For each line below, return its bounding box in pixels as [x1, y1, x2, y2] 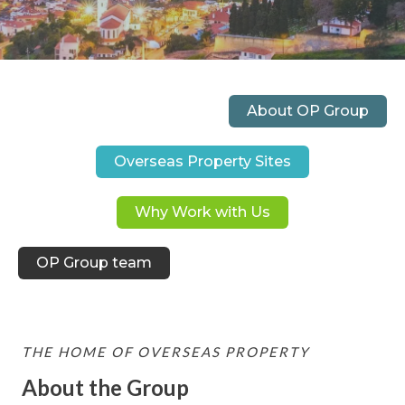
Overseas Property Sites [114, 153, 291, 170]
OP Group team [36, 254, 152, 271]
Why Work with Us [135, 203, 270, 221]
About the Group [22, 374, 189, 400]
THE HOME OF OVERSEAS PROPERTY [22, 344, 309, 360]
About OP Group [247, 102, 369, 119]
